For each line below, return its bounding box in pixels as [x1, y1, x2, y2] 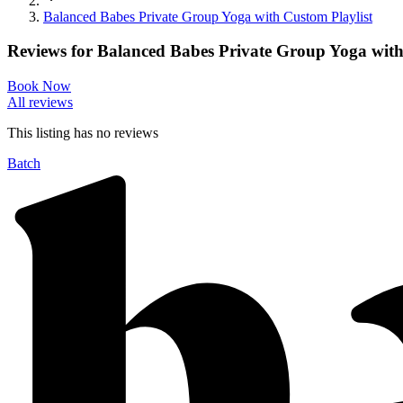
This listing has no [7, 124, 114, 140]
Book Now [7, 77, 71, 94]
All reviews [7, 94, 73, 110]
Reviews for [7, 41, 97, 61]
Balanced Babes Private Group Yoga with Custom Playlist [43, 8, 372, 24]
